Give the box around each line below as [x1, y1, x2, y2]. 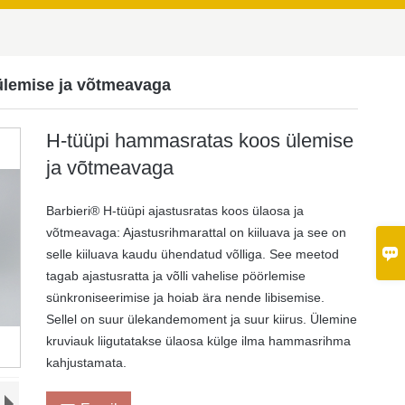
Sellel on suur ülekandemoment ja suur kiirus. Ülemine [45, 312, 357, 326]
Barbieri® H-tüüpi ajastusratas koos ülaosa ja [45, 203, 304, 218]
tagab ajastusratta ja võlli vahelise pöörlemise [45, 268, 306, 283]
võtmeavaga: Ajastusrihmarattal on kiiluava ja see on [45, 225, 346, 240]
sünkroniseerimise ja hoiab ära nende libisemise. [45, 290, 325, 305]
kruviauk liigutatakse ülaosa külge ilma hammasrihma [45, 334, 351, 348]
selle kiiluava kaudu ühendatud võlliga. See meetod [45, 247, 339, 261]
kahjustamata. [45, 355, 127, 370]
